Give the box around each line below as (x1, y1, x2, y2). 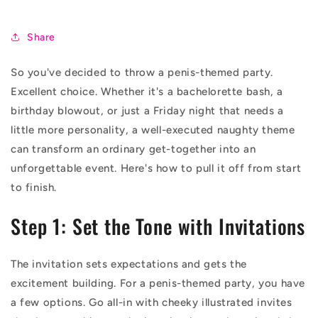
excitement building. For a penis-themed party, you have (11, 276, 306, 290)
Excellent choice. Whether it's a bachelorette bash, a (11, 85, 283, 99)
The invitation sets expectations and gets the (11, 257, 248, 270)
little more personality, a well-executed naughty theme (11, 124, 295, 137)
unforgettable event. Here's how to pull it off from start (11, 162, 302, 175)
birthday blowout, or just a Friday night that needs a (11, 104, 284, 118)
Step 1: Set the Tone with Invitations (11, 211, 306, 241)
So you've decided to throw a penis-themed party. (11, 66, 273, 79)
